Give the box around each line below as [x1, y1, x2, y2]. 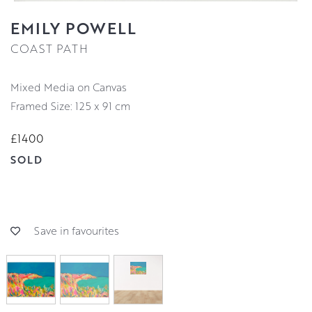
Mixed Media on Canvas [19, 79, 127, 94]
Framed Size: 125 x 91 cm [10, 98, 130, 113]
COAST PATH [10, 40, 88, 56]
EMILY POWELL [10, 16, 136, 39]
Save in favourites [34, 224, 119, 238]
